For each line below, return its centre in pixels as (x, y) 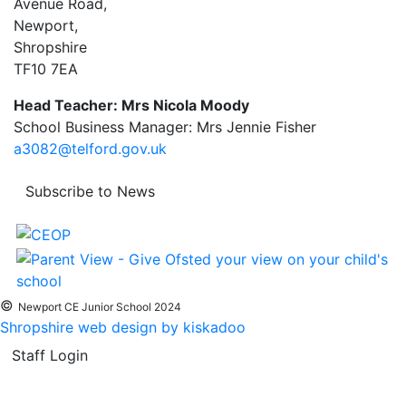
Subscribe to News (90, 191)
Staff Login (50, 356)
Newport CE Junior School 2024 (100, 307)
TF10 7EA (46, 68)
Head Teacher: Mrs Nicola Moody (131, 105)
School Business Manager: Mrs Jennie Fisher (165, 126)
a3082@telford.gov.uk (90, 148)
